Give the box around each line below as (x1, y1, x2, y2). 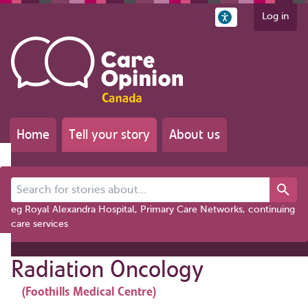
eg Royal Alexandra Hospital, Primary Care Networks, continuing (11, 203, 295, 214)
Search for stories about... (10, 178, 124, 189)
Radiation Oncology (11, 254, 203, 284)
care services (11, 218, 68, 229)
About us (169, 125, 220, 143)
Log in (262, 11, 289, 21)
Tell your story (69, 125, 150, 143)
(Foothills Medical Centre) (22, 283, 156, 299)
